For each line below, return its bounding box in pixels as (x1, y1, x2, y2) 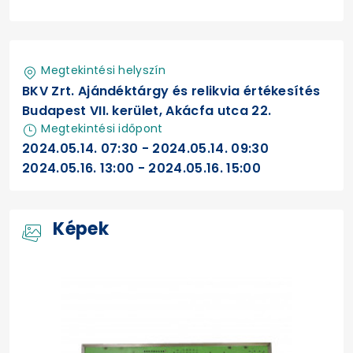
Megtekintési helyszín (38, 62, 166, 78)
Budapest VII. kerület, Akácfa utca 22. (22, 101, 272, 120)
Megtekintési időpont (38, 120, 163, 136)
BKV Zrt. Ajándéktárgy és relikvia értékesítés (22, 81, 321, 100)
